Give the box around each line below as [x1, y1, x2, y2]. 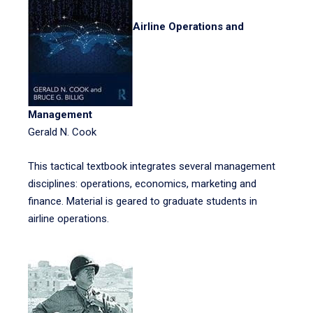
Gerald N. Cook [28, 126, 96, 138]
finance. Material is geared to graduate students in [28, 195, 257, 208]
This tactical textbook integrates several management [28, 160, 275, 173]
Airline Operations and [133, 20, 244, 34]
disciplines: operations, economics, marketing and [28, 177, 256, 190]
